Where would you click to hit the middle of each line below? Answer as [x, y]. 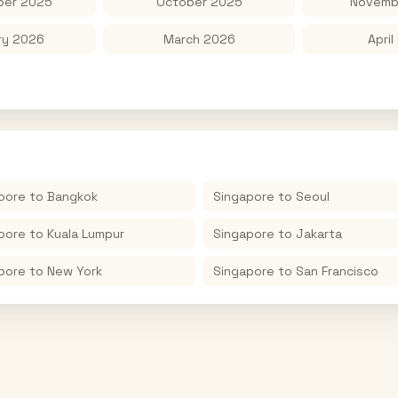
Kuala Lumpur [86, 234]
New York [75, 271]
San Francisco [337, 271]
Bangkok [72, 196]
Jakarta [319, 234]
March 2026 [199, 39]
